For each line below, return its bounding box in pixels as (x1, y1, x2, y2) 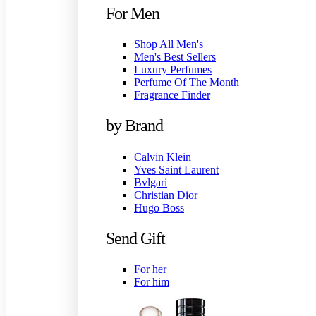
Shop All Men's (134, 38, 203, 51)
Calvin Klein (134, 150, 191, 163)
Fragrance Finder (134, 89, 210, 102)
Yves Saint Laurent (134, 163, 219, 176)
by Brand (106, 116, 163, 135)
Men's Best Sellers (134, 51, 216, 63)
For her (134, 263, 166, 276)
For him (134, 276, 169, 288)
